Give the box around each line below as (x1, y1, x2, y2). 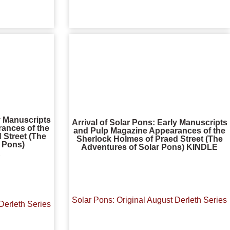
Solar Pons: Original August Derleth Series (72, 195, 227, 204)
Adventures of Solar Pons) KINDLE (81, 142, 218, 151)
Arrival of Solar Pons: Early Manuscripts (71, 118, 227, 127)
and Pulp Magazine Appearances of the (73, 126, 226, 135)
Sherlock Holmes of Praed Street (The (76, 134, 223, 143)
